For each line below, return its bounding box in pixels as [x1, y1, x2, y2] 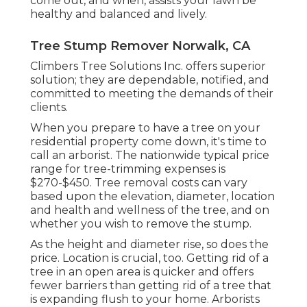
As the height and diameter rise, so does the [30, 237, 269, 251]
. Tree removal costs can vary [90, 175, 247, 189]
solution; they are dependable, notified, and [30, 73, 269, 86]
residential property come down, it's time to [30, 134, 267, 148]
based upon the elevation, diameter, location [30, 189, 275, 203]
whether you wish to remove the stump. [30, 217, 251, 230]
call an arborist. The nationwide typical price [30, 148, 269, 162]
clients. [30, 100, 68, 114]
